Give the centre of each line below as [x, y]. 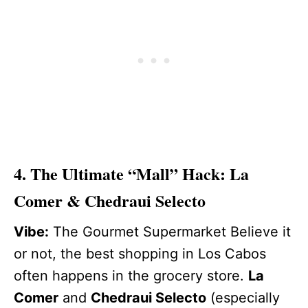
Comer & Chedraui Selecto [110, 201]
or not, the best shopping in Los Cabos [140, 254]
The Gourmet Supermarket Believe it [170, 232]
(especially [243, 298]
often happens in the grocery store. [131, 276]
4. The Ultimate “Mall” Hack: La [131, 174]
